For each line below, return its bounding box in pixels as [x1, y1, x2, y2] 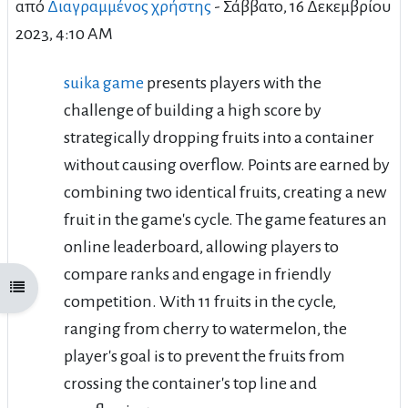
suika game [64, 73, 144, 92]
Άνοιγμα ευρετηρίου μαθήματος [9, 280, 173, 295]
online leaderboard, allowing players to [64, 237, 339, 256]
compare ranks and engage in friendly [64, 264, 331, 283]
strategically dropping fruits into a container [64, 127, 374, 147]
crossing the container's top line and [64, 373, 317, 393]
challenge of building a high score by [64, 100, 321, 119]
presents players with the [144, 73, 321, 92]
